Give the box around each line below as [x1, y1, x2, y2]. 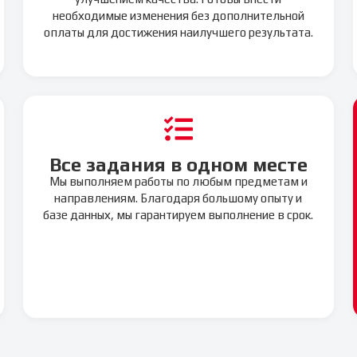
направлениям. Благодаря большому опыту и [54, 190, 303, 205]
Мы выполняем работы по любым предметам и [49, 174, 308, 188]
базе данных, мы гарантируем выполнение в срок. [43, 207, 314, 222]
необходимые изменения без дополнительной [52, 8, 304, 22]
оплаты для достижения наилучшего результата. [43, 25, 313, 39]
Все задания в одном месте [49, 153, 308, 175]
